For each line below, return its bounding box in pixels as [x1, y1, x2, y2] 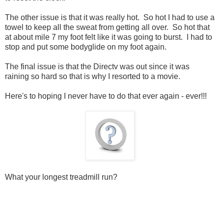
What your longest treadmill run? [5, 173, 117, 182]
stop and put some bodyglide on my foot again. [5, 43, 166, 52]
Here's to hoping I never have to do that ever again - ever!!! [5, 92, 207, 101]
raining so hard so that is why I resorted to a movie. [5, 72, 180, 81]
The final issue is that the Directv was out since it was [5, 62, 190, 71]
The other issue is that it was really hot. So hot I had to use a [5, 13, 215, 22]
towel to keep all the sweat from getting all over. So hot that [5, 23, 210, 32]
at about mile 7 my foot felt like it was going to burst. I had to [5, 33, 212, 42]
